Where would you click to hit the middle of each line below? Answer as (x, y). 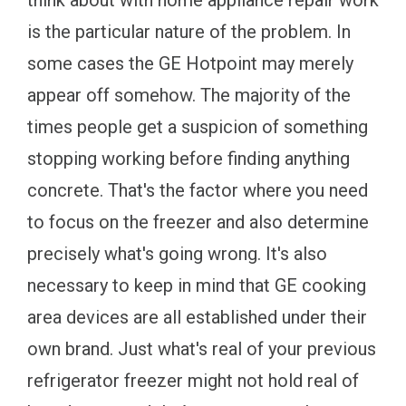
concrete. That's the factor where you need (198, 191)
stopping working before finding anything (188, 159)
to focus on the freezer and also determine (198, 222)
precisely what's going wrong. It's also (177, 254)
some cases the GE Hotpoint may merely (190, 64)
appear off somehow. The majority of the (189, 96)
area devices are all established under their (197, 318)
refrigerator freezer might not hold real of (193, 381)
